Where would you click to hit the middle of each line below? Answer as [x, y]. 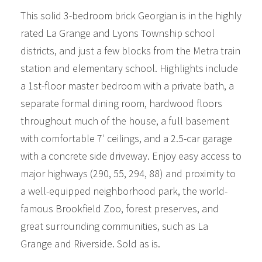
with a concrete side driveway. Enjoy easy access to [131, 156]
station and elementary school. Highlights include [129, 68]
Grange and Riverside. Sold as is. [90, 243]
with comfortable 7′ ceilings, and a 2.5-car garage [126, 138]
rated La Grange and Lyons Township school [118, 33]
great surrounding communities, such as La [114, 226]
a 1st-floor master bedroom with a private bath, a [127, 85]
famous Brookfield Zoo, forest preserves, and [120, 208]
